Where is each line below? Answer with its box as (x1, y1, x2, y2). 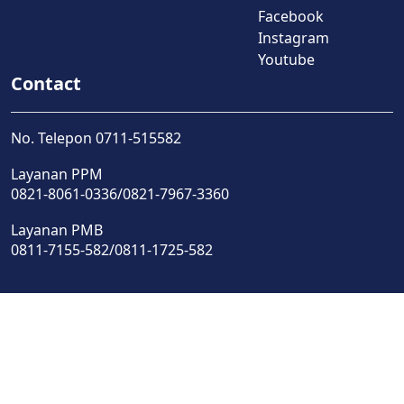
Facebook (258, 5, 324, 26)
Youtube (258, 49, 315, 69)
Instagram (258, 27, 329, 48)
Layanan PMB (11, 219, 103, 240)
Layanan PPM (11, 163, 103, 184)
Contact (11, 70, 81, 96)
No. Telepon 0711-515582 (11, 127, 181, 148)
